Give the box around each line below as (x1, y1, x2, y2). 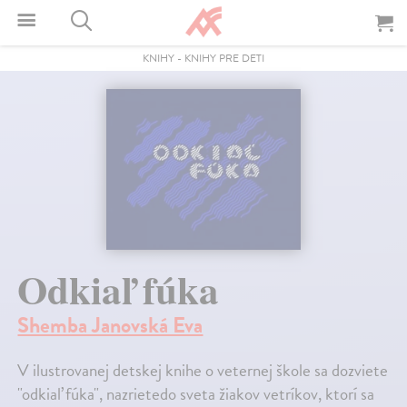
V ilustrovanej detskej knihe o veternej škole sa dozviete (17, 356, 389, 383)
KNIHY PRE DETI (184, 50, 264, 66)
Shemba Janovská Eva (17, 308, 203, 342)
